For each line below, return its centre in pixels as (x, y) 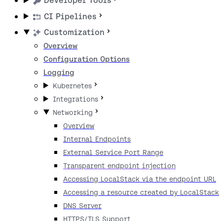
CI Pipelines (71, 16)
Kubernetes (73, 86)
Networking (73, 113)
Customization (74, 33)
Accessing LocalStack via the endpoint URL (140, 179)
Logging (59, 73)
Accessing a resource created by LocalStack (141, 193)
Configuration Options (87, 59)
